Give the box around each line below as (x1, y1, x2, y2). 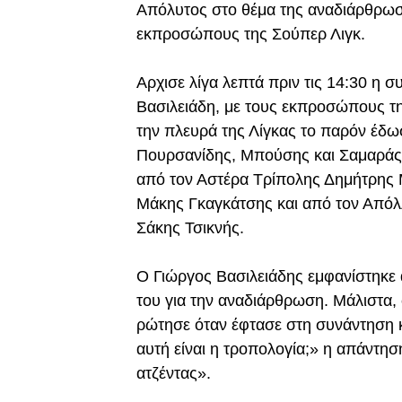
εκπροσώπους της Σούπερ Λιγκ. (136, 25, 370, 44)
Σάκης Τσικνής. (136, 219, 244, 238)
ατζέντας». (136, 364, 211, 383)
